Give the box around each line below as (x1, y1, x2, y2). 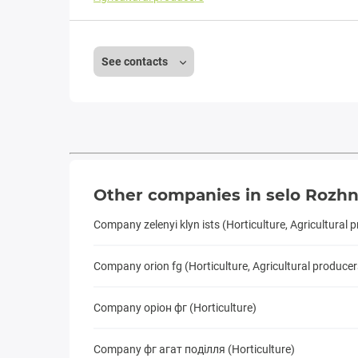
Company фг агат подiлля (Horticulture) (93, 343, 295, 356)
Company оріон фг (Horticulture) (93, 301, 257, 315)
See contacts (101, 55, 170, 69)
